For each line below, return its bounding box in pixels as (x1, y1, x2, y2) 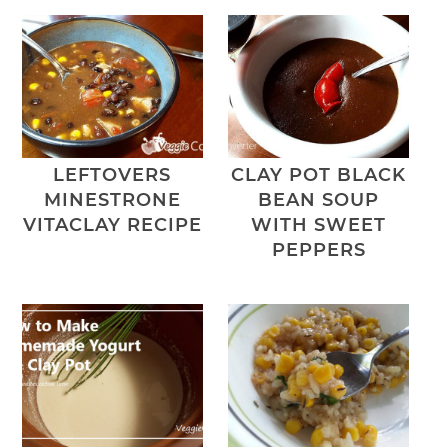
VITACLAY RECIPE (22, 214, 202, 237)
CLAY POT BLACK (231, 164, 407, 187)
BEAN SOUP (258, 189, 380, 212)
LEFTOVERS (53, 164, 172, 187)
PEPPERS (271, 239, 366, 262)
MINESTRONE (43, 189, 181, 212)
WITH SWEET (251, 214, 387, 237)
